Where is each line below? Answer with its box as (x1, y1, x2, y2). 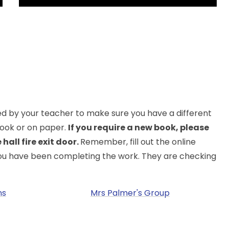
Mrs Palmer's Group (90, 187, 170, 199)
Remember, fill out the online (80, 135, 196, 148)
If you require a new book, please (68, 121, 210, 133)
